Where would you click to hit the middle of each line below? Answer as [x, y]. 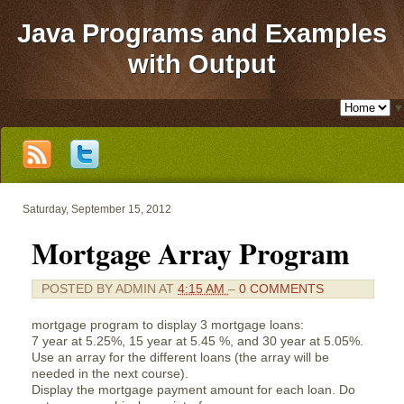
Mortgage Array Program [191, 253]
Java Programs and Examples [202, 33]
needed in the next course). [110, 373]
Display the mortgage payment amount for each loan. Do [193, 390]
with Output [202, 64]
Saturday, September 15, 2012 [97, 209]
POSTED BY [78, 289]
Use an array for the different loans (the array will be [180, 357]
